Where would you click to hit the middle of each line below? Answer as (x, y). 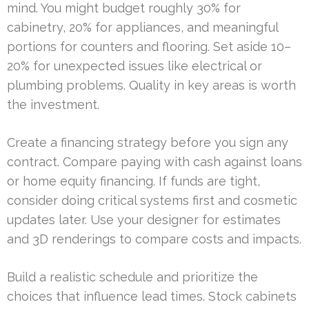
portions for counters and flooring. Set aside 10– (149, 46)
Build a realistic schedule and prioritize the (132, 277)
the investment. (53, 104)
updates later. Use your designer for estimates (144, 219)
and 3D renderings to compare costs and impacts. (154, 239)
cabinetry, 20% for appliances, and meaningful (142, 27)
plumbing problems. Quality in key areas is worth (151, 85)
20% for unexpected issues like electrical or (134, 66)
